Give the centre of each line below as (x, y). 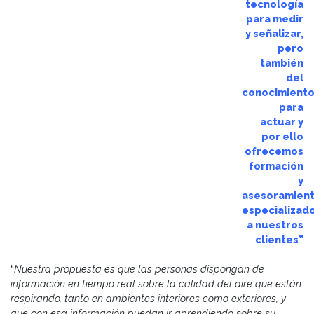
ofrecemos (274, 151)
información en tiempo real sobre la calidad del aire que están (156, 283)
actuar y (282, 121)
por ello (282, 136)
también (282, 62)
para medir (275, 18)
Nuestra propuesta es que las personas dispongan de (139, 268)
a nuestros (275, 224)
